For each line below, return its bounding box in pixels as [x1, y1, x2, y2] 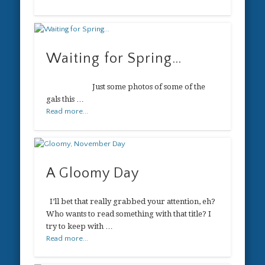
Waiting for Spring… [46, 51, 182, 67]
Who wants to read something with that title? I [46, 209, 212, 218]
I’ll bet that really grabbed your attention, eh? [46, 196, 216, 206]
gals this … [46, 95, 85, 104]
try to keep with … [46, 221, 114, 231]
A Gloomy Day [46, 165, 140, 181]
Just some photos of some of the [46, 82, 206, 92]
